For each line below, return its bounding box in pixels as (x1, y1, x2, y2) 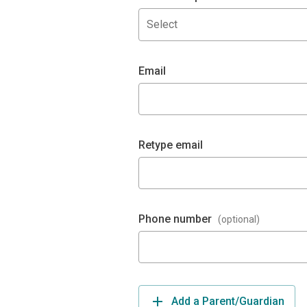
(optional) (218, 214, 260, 225)
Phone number (138, 212, 212, 225)
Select (147, 18, 177, 31)
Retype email (138, 138, 203, 151)
